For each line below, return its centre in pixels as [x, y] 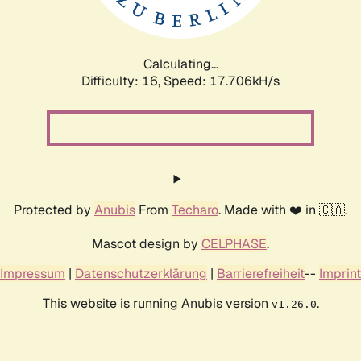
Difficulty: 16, [122, 81]
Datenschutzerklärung [141, 273]
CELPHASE [234, 243]
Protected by [54, 210]
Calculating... [180, 64]
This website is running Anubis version [157, 303]
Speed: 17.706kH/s [222, 81]
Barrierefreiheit [261, 273]
